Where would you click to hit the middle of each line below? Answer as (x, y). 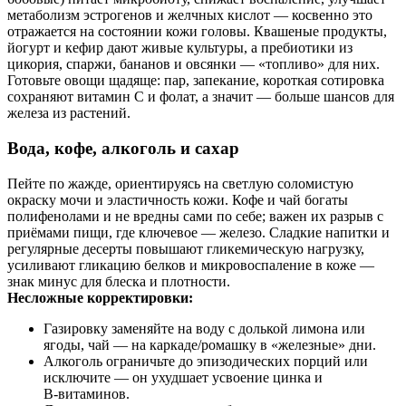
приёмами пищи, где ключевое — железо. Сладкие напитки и (198, 232)
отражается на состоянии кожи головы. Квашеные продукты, (197, 32)
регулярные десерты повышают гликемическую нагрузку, (186, 248)
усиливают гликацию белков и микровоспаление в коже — (191, 265)
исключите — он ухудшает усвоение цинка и (183, 377)
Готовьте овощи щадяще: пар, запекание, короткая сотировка (196, 81)
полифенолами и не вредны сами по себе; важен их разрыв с (195, 216)
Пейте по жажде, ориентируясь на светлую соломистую (180, 183)
